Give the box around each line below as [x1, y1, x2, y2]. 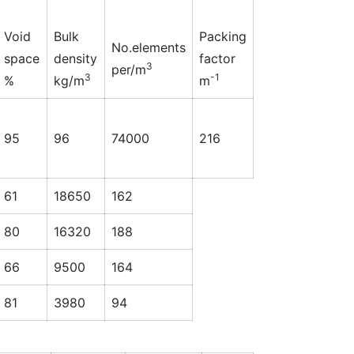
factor [199, 51, 235, 67]
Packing [199, 28, 247, 45]
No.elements [111, 40, 186, 56]
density [54, 51, 97, 67]
